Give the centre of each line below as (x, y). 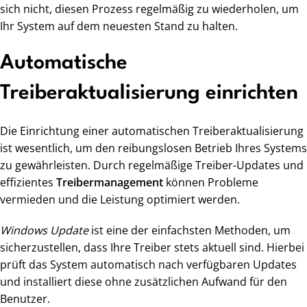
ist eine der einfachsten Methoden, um (189, 231)
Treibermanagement (110, 183)
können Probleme (211, 183)
